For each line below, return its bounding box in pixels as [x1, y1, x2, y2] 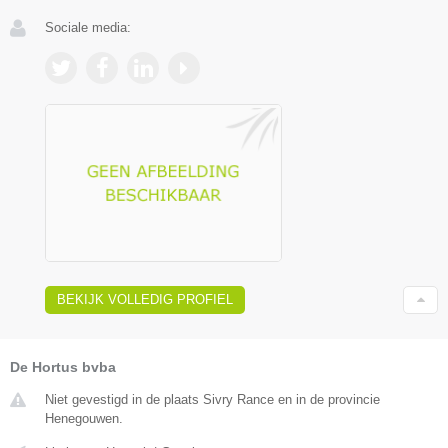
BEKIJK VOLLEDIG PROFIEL [57, 292, 233, 308]
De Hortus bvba [10, 359, 116, 376]
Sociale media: [45, 19, 131, 35]
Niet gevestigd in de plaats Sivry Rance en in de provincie [45, 392, 380, 408]
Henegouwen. [45, 411, 123, 427]
